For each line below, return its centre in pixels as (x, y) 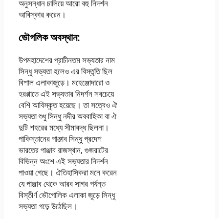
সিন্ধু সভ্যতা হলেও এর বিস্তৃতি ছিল (66, 71)
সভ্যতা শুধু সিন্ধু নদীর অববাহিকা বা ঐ (68, 116)
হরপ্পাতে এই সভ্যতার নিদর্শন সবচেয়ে (66, 94)
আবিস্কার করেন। (42, 15)
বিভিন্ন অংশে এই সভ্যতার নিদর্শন (63, 161)
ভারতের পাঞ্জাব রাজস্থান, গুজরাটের (63, 150)
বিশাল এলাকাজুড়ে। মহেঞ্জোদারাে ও (64, 83)
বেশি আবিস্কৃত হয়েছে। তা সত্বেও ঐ (68, 105)
